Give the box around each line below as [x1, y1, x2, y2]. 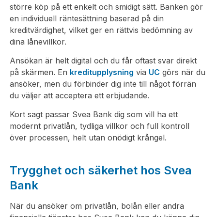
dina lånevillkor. [10, 37, 66, 46]
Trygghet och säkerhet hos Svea [10, 163, 192, 177]
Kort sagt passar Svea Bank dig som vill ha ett [10, 109, 178, 119]
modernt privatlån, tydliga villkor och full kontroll [10, 121, 189, 131]
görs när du [160, 67, 205, 77]
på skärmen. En [10, 67, 70, 77]
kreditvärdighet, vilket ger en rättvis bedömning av [10, 25, 193, 35]
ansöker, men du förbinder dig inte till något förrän [10, 79, 196, 89]
